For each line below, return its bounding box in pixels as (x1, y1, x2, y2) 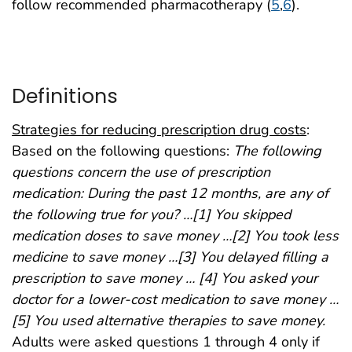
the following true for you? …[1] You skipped (12, 204, 291, 224)
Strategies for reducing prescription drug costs (12, 119, 306, 139)
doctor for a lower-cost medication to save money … (12, 289, 339, 309)
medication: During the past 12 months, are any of (12, 183, 328, 203)
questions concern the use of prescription (12, 162, 270, 181)
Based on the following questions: (12, 141, 233, 160)
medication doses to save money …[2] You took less (12, 225, 339, 245)
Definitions (12, 82, 118, 111)
